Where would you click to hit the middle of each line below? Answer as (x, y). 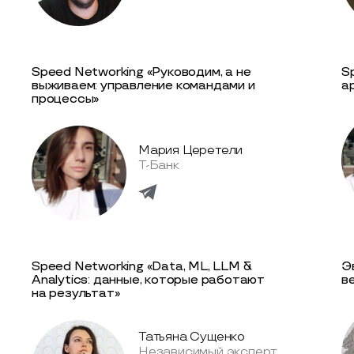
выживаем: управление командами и (143, 85)
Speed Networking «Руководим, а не (141, 72)
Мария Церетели (191, 151)
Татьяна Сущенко (192, 337)
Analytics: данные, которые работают (149, 280)
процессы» (66, 99)
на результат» (76, 293)
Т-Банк (159, 166)
